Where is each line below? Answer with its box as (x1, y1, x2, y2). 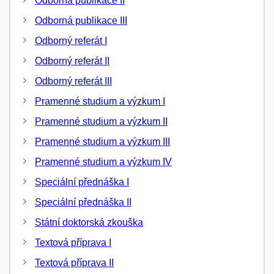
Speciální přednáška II (35, 196, 131, 207)
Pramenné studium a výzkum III (35, 136, 170, 147)
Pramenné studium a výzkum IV (35, 156, 172, 167)
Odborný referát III (35, 75, 112, 86)
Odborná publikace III (35, 15, 127, 26)
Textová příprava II (35, 257, 114, 268)
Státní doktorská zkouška (35, 217, 143, 228)
